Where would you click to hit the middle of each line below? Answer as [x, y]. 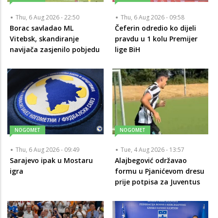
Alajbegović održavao [151, 161]
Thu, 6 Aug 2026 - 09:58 [152, 17]
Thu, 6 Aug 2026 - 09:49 [47, 150]
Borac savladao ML [42, 28]
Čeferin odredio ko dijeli [155, 28]
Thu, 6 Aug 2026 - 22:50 [47, 17]
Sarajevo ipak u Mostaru [51, 161]
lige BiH [127, 49]
